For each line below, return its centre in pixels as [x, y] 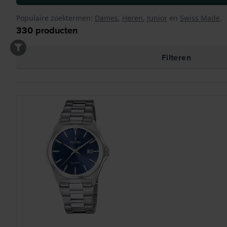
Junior [157, 18]
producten [55, 30]
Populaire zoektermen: [54, 18]
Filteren [176, 58]
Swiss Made [200, 18]
